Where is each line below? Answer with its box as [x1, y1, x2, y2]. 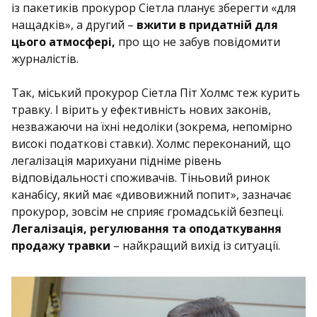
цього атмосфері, [11, 34, 115, 50]
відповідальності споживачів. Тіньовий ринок [11, 170, 270, 185]
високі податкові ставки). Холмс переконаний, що [11, 136, 291, 151]
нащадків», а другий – [11, 17, 137, 33]
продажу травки [11, 238, 113, 253]
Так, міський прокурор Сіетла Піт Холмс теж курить [11, 85, 300, 100]
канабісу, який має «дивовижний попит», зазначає [11, 187, 292, 202]
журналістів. [11, 51, 79, 67]
